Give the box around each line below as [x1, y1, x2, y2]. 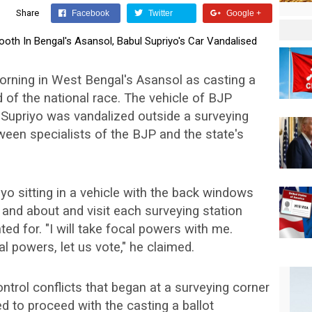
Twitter [146, 8, 173, 18]
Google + [224, 8, 261, 18]
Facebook [69, 8, 109, 18]
